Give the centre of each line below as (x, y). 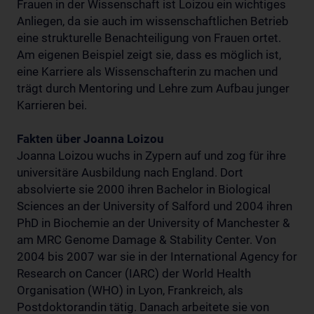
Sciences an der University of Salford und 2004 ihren (155, 206)
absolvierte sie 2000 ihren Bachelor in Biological (144, 189)
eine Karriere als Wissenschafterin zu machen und (148, 71)
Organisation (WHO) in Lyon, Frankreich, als (130, 290)
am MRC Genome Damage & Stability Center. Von (146, 239)
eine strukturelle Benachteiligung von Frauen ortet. (149, 37)
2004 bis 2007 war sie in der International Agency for (157, 256)
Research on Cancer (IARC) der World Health (134, 273)
